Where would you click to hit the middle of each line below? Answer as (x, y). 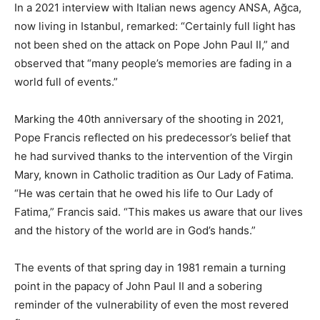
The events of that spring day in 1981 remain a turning (150, 267)
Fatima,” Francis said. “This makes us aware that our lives (159, 211)
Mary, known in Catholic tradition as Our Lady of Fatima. (154, 174)
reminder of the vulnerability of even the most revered (151, 304)
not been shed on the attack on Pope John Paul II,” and (152, 44)
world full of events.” (66, 81)
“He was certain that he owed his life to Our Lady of (144, 193)
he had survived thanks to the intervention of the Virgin (154, 156)
